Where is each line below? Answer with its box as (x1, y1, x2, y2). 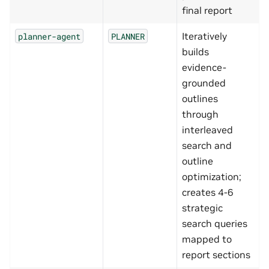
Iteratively (182, 29, 227, 42)
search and (182, 139, 232, 151)
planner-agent (18, 30, 80, 42)
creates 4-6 (182, 186, 234, 198)
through (182, 107, 219, 120)
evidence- (182, 61, 226, 73)
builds (182, 45, 209, 58)
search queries (182, 217, 247, 229)
